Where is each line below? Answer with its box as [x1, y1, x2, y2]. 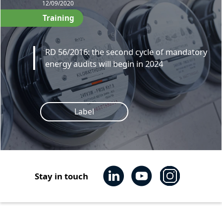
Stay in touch [34, 170, 88, 182]
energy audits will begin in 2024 [45, 58, 164, 70]
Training [43, 12, 75, 23]
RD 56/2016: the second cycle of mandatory [45, 46, 208, 58]
